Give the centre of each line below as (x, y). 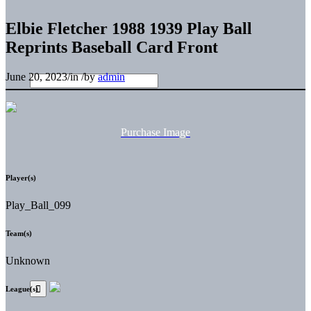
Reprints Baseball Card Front (112, 47)
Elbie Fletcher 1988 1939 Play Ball (129, 28)
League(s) (22, 288)
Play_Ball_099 (38, 205)
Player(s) (21, 177)
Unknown (28, 260)
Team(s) (19, 233)
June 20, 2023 (36, 76)
